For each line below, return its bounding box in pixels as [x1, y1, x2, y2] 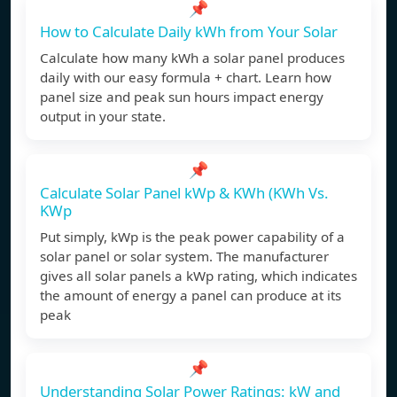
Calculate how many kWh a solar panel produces [40, 49, 345, 67]
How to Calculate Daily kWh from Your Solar [40, 21, 338, 43]
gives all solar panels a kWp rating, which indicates [40, 267, 357, 285]
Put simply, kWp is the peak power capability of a [40, 228, 345, 246]
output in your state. [40, 107, 166, 126]
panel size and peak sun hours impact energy [40, 88, 323, 106]
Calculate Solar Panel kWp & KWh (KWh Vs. [40, 183, 329, 204]
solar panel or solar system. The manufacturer [40, 247, 329, 266]
